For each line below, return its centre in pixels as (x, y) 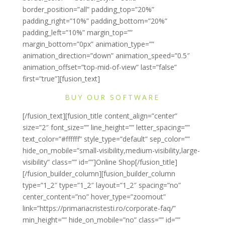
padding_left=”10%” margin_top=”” (77, 33)
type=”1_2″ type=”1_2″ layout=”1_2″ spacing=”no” (101, 185)
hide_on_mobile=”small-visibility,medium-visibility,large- (111, 151)
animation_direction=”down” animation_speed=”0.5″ (106, 56)
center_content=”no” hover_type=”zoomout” (94, 197)
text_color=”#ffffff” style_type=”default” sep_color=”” (106, 139)
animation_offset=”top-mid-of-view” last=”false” (99, 67)
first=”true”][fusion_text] (61, 79)
